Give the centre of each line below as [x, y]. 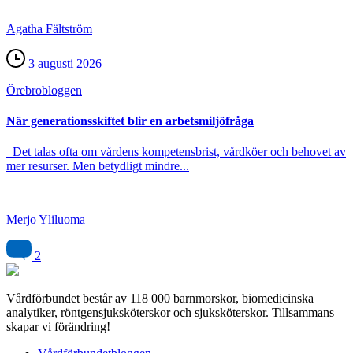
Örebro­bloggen [44, 90]
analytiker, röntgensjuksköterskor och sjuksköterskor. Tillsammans [170, 313]
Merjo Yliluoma [46, 220]
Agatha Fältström [49, 28]
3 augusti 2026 [63, 63]
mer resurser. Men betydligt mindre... [98, 166]
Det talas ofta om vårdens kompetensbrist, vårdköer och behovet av [176, 152]
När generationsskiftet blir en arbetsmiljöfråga [130, 121]
